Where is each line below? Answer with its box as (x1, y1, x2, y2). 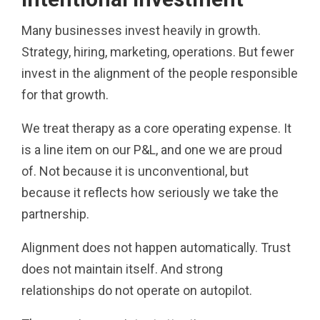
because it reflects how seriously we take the (21, 184, 279, 200)
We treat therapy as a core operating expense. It (21, 120, 291, 136)
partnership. (21, 206, 89, 221)
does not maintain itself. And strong (21, 261, 223, 276)
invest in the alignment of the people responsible (21, 65, 298, 81)
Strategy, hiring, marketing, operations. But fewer (21, 44, 294, 59)
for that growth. (21, 86, 109, 102)
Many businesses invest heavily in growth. (21, 22, 261, 38)
